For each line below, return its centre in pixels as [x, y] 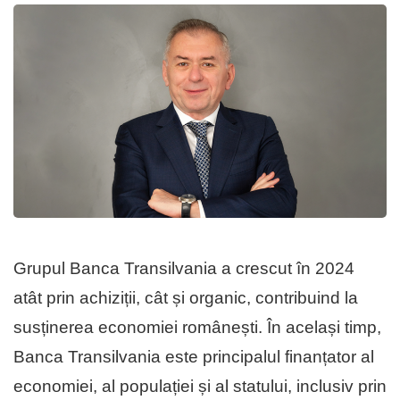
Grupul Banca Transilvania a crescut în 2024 [184, 269]
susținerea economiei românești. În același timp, [197, 328]
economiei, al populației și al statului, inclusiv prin [200, 387]
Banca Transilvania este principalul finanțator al [194, 357]
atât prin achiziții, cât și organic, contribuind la [186, 298]
